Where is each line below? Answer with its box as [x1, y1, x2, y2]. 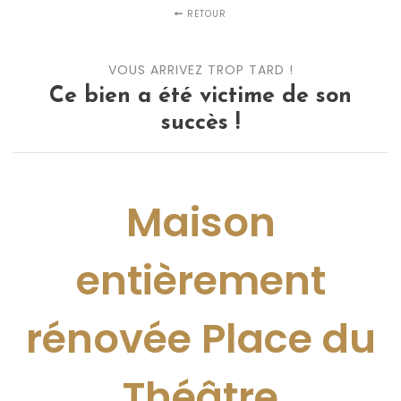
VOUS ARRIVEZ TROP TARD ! [107, 60, 294, 79]
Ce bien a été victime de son [49, 84, 352, 107]
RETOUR [183, 6, 226, 21]
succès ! [161, 111, 240, 134]
